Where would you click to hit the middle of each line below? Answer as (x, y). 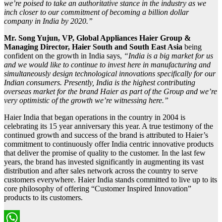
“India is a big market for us (168, 56)
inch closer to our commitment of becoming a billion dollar (96, 12)
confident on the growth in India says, (64, 56)
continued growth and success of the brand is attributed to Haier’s (106, 135)
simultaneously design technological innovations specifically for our (110, 74)
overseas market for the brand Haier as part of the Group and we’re (111, 92)
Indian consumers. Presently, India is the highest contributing (100, 83)
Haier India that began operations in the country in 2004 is (95, 117)
